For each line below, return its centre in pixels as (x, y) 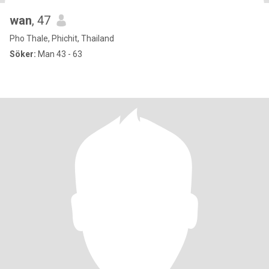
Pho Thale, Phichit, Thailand (62, 38)
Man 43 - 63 (59, 54)
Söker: (23, 54)
